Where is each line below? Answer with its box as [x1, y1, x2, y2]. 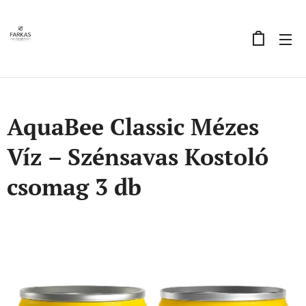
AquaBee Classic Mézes [7, 111, 259, 142]
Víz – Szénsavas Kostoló [7, 141, 268, 172]
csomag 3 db [7, 171, 141, 202]
